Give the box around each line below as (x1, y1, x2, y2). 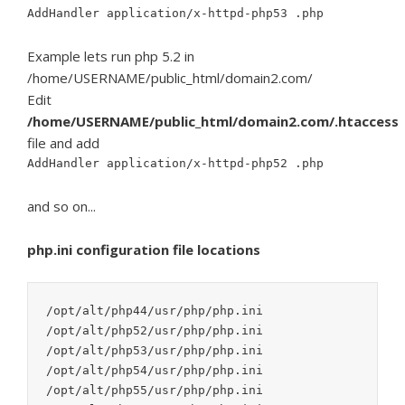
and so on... (27, 197, 96, 215)
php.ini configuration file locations (27, 240, 260, 259)
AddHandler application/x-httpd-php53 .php (27, 6, 324, 20)
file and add (27, 134, 99, 152)
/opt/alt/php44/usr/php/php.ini (46, 304, 263, 317)
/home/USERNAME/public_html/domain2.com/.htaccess (27, 112, 399, 130)
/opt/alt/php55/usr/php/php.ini (46, 383, 263, 397)
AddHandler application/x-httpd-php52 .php (27, 156, 324, 170)
